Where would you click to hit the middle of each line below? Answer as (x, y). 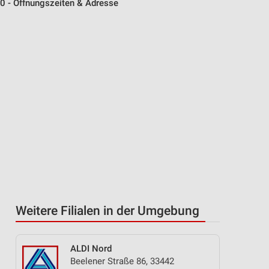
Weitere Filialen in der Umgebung (107, 211)
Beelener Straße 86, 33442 (122, 261)
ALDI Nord (91, 249)
